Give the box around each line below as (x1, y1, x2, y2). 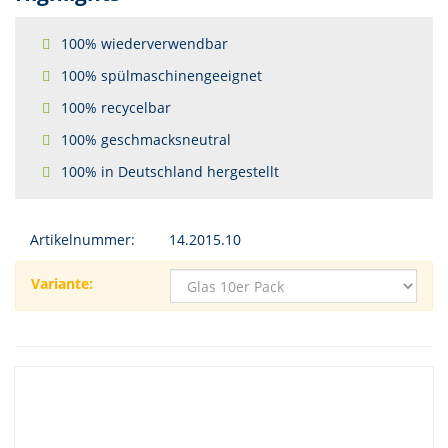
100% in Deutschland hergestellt (61, 162, 279, 181)
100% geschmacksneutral (61, 130, 231, 149)
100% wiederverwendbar (61, 34, 228, 53)
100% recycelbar (61, 98, 171, 117)
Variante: (31, 273, 93, 293)
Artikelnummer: (30, 230, 135, 249)
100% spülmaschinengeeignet (61, 66, 262, 85)
